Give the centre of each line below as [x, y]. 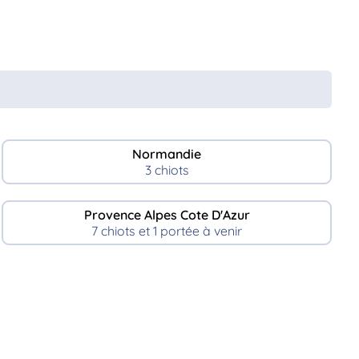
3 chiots [167, 169]
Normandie [167, 153]
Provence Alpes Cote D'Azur [167, 214]
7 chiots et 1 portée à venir [167, 230]
